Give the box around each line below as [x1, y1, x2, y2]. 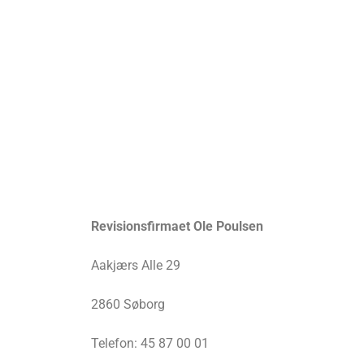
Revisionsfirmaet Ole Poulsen [91, 219, 263, 235]
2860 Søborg [91, 297, 165, 313]
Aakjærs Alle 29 [91, 258, 180, 274]
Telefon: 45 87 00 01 [91, 336, 209, 352]
